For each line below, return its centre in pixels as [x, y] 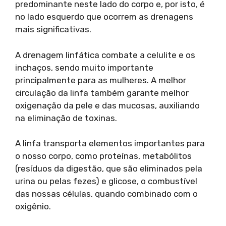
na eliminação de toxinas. [66, 118]
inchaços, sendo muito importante [84, 67]
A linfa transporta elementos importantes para [110, 144]
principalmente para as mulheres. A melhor [101, 80]
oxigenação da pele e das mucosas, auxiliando [107, 105]
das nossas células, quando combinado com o [106, 194]
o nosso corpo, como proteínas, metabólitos [103, 156]
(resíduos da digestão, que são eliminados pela [109, 169]
